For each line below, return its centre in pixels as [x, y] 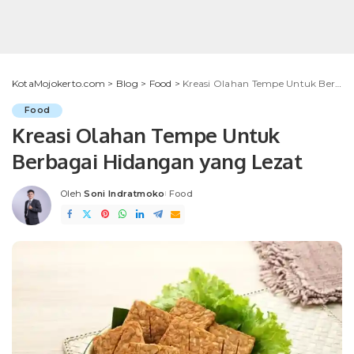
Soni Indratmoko [124, 194]
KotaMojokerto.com [59, 83]
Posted [78, 200]
